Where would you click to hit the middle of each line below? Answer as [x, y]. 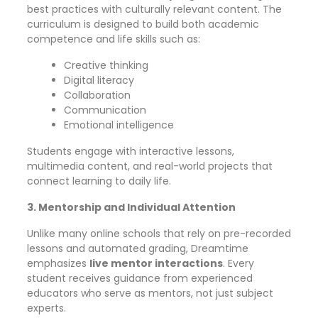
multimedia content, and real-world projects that [150, 166]
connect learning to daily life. [99, 181]
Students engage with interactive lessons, [131, 151]
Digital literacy [99, 80]
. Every [238, 263]
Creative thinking [106, 65]
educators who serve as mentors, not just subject [150, 293]
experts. [46, 308]
